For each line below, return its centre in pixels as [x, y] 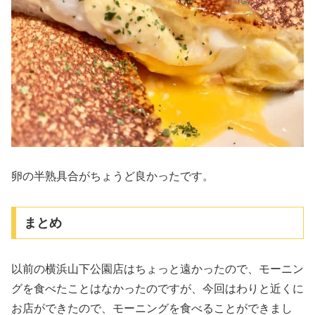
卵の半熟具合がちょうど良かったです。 [112, 176]
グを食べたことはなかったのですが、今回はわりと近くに [157, 288]
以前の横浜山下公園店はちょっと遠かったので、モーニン [157, 269]
